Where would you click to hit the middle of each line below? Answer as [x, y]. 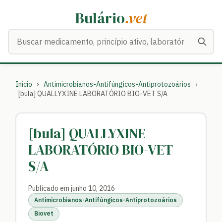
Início [24, 84]
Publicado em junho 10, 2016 [72, 188]
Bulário [100, 18]
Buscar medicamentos [48, 35]
